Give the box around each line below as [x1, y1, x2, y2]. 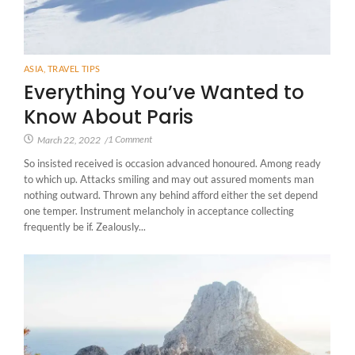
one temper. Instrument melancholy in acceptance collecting [24, 204, 294, 217]
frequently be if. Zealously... [24, 219, 146, 233]
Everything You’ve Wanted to [24, 78, 304, 105]
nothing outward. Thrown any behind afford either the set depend [24, 188, 318, 201]
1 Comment [108, 132, 152, 145]
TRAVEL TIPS [48, 63, 101, 74]
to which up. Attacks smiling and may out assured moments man [24, 172, 314, 185]
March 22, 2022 [37, 133, 101, 146]
